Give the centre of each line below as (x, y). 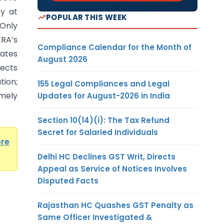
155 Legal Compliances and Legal (103, 83)
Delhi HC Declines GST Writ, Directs (106, 156)
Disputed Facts (68, 180)
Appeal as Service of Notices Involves (112, 168)
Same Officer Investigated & (95, 217)
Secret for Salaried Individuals (98, 132)
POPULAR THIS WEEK (87, 17)
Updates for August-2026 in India (104, 95)
